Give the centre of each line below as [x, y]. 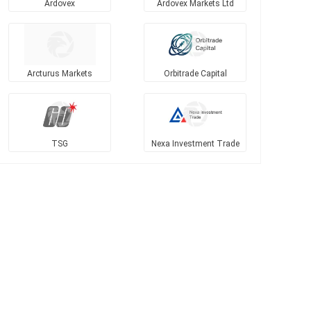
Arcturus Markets [60, 73]
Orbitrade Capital [195, 73]
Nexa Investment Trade [195, 143]
